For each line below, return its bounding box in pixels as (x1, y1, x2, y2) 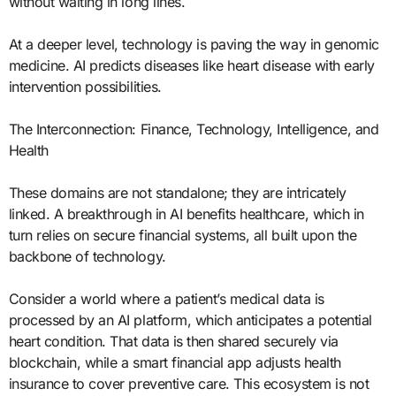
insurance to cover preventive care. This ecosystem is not (8, 374, 369, 392)
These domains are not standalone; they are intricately (8, 183, 346, 202)
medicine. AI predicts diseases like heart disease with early (8, 56, 375, 74)
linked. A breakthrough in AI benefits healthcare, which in (8, 204, 364, 223)
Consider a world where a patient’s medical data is (8, 289, 324, 308)
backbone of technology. (8, 247, 166, 265)
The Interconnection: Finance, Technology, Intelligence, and (8, 119, 379, 138)
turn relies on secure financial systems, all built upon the (8, 225, 357, 244)
